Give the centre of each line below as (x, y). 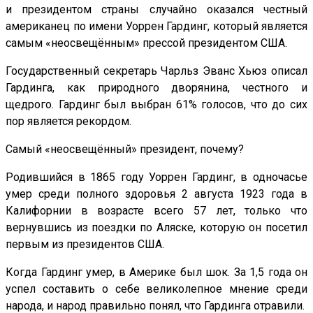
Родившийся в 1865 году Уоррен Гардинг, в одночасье (156, 177)
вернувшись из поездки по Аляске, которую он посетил (156, 227)
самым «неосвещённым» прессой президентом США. (146, 43)
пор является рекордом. (68, 121)
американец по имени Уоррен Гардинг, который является (156, 26)
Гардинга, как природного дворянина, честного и (156, 87)
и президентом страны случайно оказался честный (156, 9)
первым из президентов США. (85, 244)
